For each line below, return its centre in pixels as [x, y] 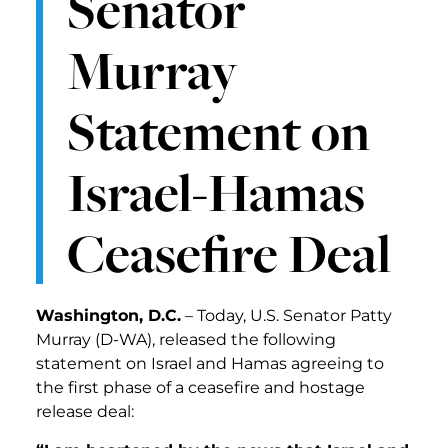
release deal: [85, 412]
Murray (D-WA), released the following [186, 340]
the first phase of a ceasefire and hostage [200, 388]
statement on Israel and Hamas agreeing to [210, 364]
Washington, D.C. [108, 316]
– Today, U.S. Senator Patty [286, 316]
